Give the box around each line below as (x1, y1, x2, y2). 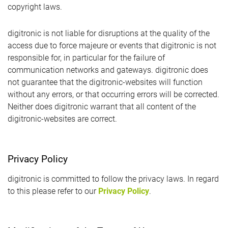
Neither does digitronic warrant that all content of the (8, 102, 196, 111)
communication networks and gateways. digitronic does (8, 65, 208, 75)
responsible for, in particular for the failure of (8, 53, 165, 63)
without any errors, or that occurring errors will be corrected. (8, 90, 219, 99)
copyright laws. (8, 2, 62, 12)
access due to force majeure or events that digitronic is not (8, 41, 216, 50)
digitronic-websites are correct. (8, 114, 117, 124)
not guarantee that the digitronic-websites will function (8, 77, 203, 87)
